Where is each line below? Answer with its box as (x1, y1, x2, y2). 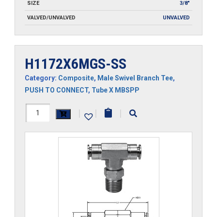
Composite (58, 74, 94, 82)
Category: (25, 74, 58, 82)
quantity (24, 139, 58, 152)
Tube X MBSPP (92, 86, 139, 94)
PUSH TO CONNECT (25, 86, 88, 94)
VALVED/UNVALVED (27, 14, 76, 21)
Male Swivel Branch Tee (97, 74, 173, 82)
